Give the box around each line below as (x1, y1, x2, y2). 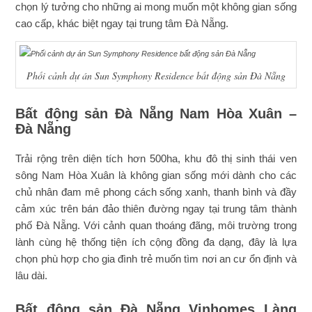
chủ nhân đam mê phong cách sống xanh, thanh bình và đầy (15, 186, 297, 198)
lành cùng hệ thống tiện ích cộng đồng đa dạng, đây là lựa (15, 236, 297, 248)
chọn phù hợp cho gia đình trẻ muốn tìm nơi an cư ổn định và (15, 253, 297, 265)
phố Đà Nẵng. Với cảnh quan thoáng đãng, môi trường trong (15, 219, 297, 231)
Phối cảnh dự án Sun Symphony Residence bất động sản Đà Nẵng (26, 69, 286, 82)
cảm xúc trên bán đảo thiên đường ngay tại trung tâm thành (15, 203, 297, 214)
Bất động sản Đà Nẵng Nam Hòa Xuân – (15, 106, 297, 121)
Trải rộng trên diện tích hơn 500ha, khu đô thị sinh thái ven (15, 153, 297, 164)
